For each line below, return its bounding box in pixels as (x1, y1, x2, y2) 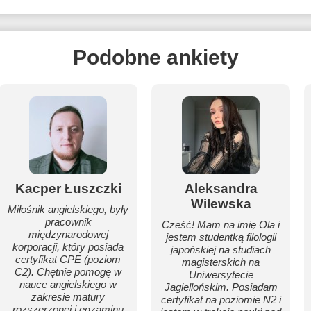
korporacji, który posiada (12, 241, 124, 253)
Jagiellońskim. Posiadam (164, 281, 278, 293)
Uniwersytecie (188, 269, 253, 280)
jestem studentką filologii (165, 231, 276, 243)
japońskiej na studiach (171, 244, 271, 255)
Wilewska (190, 196, 251, 211)
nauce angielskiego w (19, 278, 117, 290)
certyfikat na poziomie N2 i (160, 294, 281, 305)
